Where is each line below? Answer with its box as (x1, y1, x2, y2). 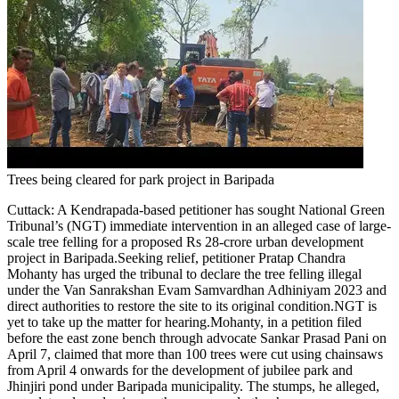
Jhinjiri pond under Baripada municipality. (7, 378, 247, 394)
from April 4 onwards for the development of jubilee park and (7, 362, 353, 378)
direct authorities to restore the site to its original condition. (7, 297, 334, 313)
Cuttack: (7, 201, 57, 217)
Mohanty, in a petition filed (210, 313, 362, 330)
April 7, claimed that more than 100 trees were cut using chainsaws (7, 346, 383, 362)
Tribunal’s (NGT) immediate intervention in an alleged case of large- (7, 217, 391, 233)
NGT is (334, 297, 377, 313)
